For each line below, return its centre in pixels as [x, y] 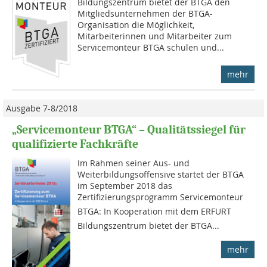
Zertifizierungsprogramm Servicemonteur [161, 197]
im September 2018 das [125, 185]
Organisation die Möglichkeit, [136, 24]
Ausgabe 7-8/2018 [42, 108]
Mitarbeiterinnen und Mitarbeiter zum [155, 36]
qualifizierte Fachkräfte [75, 144]
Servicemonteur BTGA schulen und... [151, 47]
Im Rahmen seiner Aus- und [134, 163]
